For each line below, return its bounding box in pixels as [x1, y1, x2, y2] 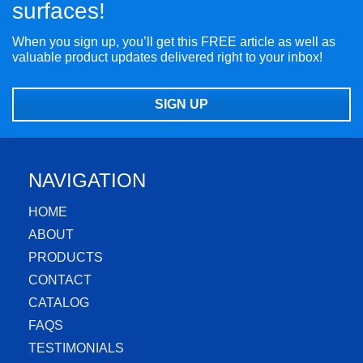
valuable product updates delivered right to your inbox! [12, 50, 322, 65]
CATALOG [28, 295, 89, 310]
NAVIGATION [28, 169, 146, 192]
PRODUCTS [28, 250, 103, 264]
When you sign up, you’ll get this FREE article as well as [12, 35, 335, 49]
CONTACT [28, 272, 92, 287]
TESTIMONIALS [28, 340, 124, 355]
